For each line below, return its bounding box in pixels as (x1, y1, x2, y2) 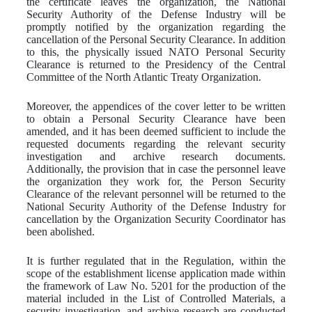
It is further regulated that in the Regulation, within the (26, 254, 286, 267)
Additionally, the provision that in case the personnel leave (26, 162, 286, 175)
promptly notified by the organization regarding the (26, 20, 286, 33)
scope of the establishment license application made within (26, 267, 286, 279)
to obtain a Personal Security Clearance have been (26, 112, 286, 125)
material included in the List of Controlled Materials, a (26, 292, 286, 304)
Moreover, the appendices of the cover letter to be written (26, 100, 286, 112)
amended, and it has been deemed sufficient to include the (26, 125, 286, 137)
